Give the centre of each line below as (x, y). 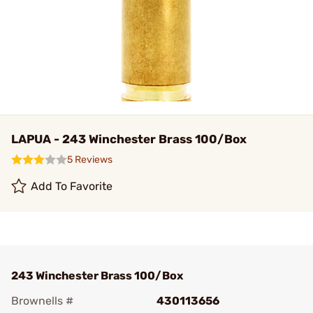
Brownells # (42, 301)
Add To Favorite (72, 186)
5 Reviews (90, 160)
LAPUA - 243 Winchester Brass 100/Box (129, 139)
